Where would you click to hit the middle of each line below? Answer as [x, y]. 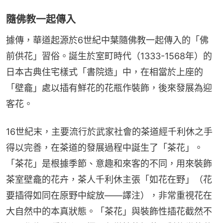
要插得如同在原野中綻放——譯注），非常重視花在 [109, 195]
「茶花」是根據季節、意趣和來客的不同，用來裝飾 [109, 163]
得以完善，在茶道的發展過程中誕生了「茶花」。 [105, 147]
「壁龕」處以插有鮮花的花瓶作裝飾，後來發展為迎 [109, 88]
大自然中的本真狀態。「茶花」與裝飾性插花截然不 [109, 211]
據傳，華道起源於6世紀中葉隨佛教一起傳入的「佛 [107, 40]
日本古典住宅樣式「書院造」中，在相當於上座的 [105, 72]
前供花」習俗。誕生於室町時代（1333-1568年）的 [109, 56]
